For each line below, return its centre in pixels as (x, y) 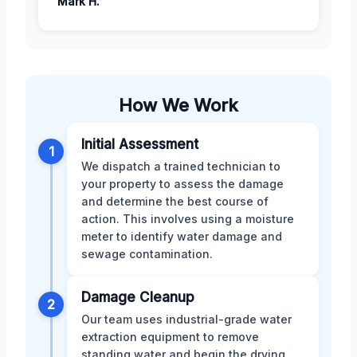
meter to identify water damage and (182, 237)
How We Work (178, 106)
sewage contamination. (147, 254)
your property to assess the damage (182, 184)
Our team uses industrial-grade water (186, 320)
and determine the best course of (175, 202)
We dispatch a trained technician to (181, 167)
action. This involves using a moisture (188, 219)
